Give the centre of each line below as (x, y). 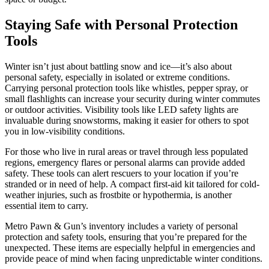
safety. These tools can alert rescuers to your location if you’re (122, 173)
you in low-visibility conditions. (65, 131)
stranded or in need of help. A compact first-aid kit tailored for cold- (132, 184)
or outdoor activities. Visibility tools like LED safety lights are (122, 109)
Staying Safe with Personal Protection (121, 24)
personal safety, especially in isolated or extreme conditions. (117, 77)
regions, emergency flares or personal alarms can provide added (125, 162)
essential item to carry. (47, 205)
